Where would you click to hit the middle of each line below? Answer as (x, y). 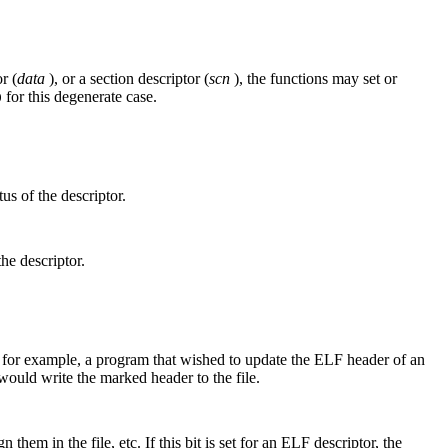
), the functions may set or (313, 79)
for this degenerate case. (79, 97)
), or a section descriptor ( (127, 79)
